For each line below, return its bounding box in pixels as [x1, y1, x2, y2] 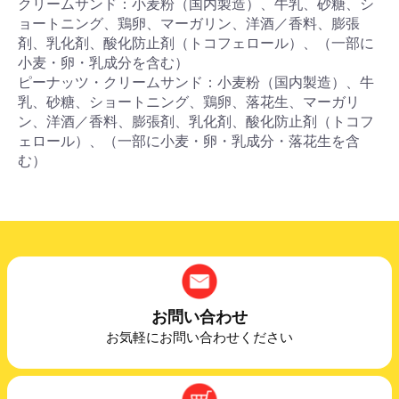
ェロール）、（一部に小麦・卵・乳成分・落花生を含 [18, 134, 360, 149]
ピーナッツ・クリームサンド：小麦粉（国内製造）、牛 [18, 75, 374, 90]
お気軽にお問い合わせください [106, 330, 293, 346]
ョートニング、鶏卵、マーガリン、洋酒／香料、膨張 [18, 16, 360, 31]
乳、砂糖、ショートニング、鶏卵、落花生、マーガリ [18, 94, 360, 110]
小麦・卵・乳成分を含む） [18, 55, 189, 70]
